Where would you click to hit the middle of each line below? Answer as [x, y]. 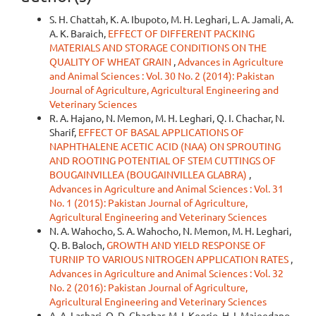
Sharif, [64, 132]
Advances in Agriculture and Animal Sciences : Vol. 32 [166, 273]
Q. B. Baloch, [78, 244]
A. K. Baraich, [79, 33]
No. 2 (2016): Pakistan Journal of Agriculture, [148, 287]
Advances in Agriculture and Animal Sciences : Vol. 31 [166, 188]
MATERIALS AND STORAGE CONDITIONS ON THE [158, 47]
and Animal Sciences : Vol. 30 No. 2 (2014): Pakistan [162, 75]
